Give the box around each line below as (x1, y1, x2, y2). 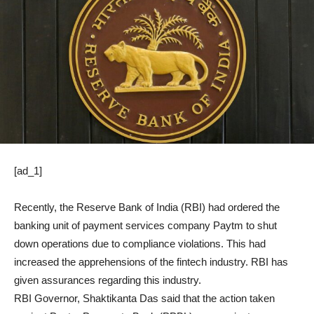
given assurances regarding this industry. (14, 274, 201, 287)
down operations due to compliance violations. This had (14, 238, 266, 250)
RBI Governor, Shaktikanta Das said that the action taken (14, 292, 275, 305)
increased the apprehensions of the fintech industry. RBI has (14, 256, 288, 268)
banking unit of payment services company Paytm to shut (14, 219, 277, 232)
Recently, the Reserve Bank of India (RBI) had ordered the (14, 201, 280, 214)
